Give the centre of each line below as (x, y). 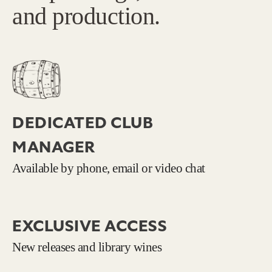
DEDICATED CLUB (83, 123)
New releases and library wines (87, 246)
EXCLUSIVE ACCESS (90, 226)
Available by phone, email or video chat (109, 168)
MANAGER (54, 147)
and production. (86, 16)
